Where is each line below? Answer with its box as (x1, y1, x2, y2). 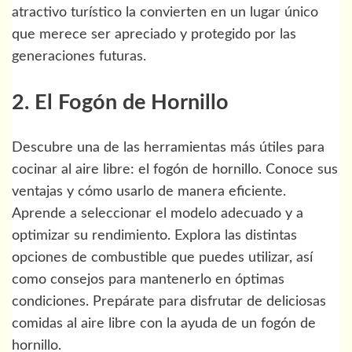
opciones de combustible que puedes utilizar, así (12, 251, 313, 266)
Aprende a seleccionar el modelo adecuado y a (12, 207, 303, 222)
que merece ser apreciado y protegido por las (12, 27, 296, 42)
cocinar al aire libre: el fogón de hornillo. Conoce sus (12, 163, 338, 178)
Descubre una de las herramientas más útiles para (12, 141, 324, 156)
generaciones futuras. (12, 49, 146, 64)
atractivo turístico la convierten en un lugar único (12, 5, 318, 20)
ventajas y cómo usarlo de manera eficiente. (12, 185, 286, 200)
